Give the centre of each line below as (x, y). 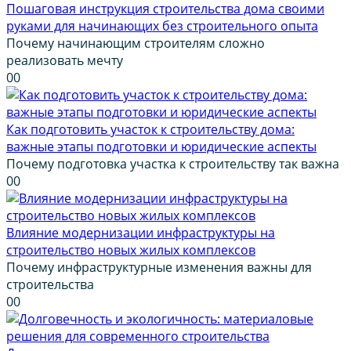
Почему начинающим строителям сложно (136, 43)
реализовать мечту (65, 61)
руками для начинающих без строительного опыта (162, 26)
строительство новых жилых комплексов (131, 250)
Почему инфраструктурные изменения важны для (159, 268)
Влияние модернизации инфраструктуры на (141, 233)
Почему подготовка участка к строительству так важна (173, 164)
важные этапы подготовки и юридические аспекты (161, 147)
